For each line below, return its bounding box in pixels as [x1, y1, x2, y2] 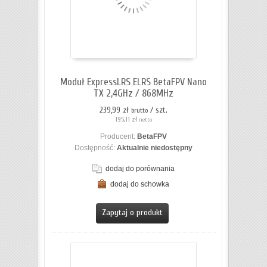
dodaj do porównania [105, 164, 175, 173]
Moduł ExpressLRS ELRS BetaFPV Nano [60, 76, 207, 88]
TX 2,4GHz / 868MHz [93, 88, 173, 100]
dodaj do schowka [110, 180, 169, 189]
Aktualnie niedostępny [116, 144, 193, 153]
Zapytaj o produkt [101, 207, 163, 218]
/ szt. [150, 105, 167, 116]
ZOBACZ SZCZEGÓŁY [103, 193, 178, 201]
